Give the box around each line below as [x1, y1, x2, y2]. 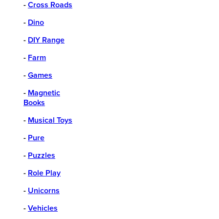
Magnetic [28, 88, 60, 98]
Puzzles [28, 151, 55, 161]
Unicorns [28, 186, 60, 196]
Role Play [28, 168, 61, 178]
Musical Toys [28, 115, 72, 126]
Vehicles [28, 203, 58, 214]
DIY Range [28, 35, 65, 45]
